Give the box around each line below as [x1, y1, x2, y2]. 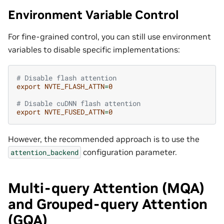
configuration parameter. [81, 146, 177, 157]
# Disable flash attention [16, 72, 116, 82]
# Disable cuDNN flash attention [16, 98, 148, 108]
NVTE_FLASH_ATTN [44, 81, 104, 91]
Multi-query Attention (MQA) [8, 179, 204, 197]
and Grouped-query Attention [8, 195, 207, 213]
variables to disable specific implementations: [8, 44, 180, 54]
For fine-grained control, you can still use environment [8, 31, 211, 41]
